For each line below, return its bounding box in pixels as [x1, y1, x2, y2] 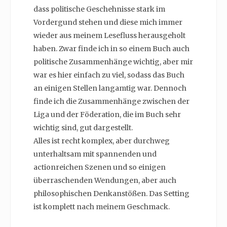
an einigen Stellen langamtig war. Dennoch [33, 84, 186, 93]
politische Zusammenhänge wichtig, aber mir [33, 57, 193, 67]
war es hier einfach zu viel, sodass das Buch [33, 70, 184, 80]
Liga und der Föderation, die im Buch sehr [33, 110, 181, 120]
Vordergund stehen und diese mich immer [33, 18, 182, 27]
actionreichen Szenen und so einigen [33, 163, 166, 172]
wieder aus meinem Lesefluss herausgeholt [33, 31, 185, 41]
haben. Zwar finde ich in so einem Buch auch [33, 44, 190, 54]
